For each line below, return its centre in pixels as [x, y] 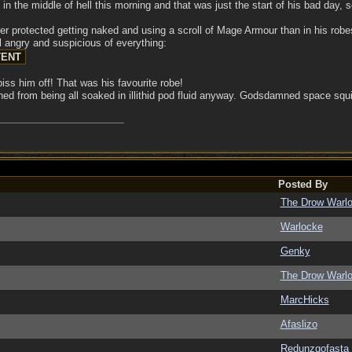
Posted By [302, 184]
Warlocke [301, 227]
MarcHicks [304, 300]
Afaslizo [299, 324]
